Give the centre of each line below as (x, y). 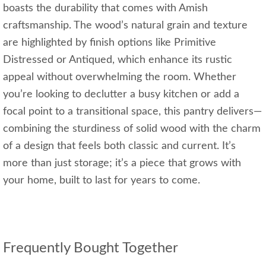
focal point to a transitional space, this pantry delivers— (132, 112)
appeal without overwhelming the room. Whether (120, 77)
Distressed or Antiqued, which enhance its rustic (118, 60)
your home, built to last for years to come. (102, 181)
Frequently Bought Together (91, 248)
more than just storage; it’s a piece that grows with (122, 164)
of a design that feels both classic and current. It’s (119, 146)
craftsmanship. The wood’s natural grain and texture (125, 26)
